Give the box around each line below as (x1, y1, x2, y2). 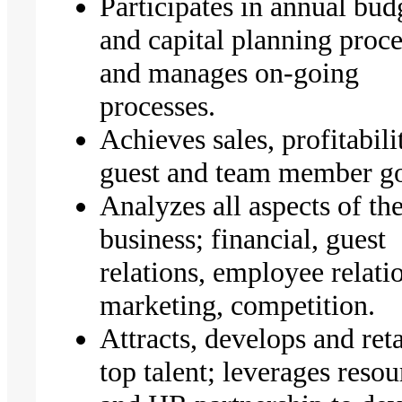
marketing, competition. (100, 288, 376, 321)
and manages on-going (100, 56, 360, 89)
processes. (100, 89, 216, 122)
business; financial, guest (100, 222, 387, 255)
